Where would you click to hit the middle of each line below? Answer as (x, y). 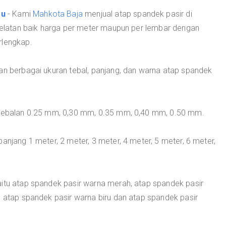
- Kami (19, 14)
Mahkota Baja (58, 14)
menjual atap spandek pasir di (137, 14)
